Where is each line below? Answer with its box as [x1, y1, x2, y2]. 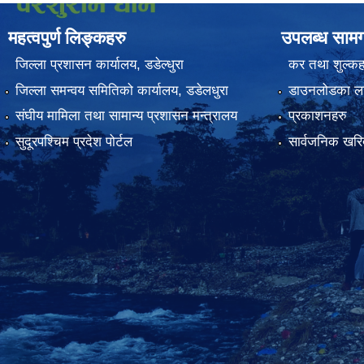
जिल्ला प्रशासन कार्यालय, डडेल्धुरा [15, 57, 184, 73]
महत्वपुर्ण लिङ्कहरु [8, 28, 126, 48]
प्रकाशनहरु [288, 108, 347, 124]
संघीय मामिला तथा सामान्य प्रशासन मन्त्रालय [15, 108, 237, 124]
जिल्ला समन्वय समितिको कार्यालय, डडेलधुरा [15, 82, 228, 98]
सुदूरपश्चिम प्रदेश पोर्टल [15, 133, 132, 149]
